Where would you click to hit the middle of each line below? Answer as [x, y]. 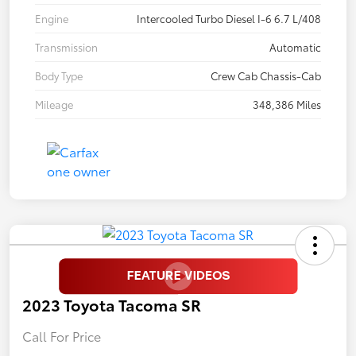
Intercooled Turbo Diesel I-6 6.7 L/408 [229, 18]
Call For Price [62, 335]
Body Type [59, 75]
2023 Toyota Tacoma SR [112, 304]
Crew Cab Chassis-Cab [266, 75]
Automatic [295, 46]
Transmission [66, 46]
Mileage [54, 104]
